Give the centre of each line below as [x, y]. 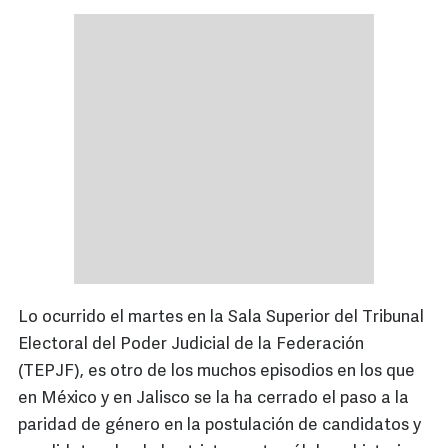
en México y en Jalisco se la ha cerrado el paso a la [213, 399]
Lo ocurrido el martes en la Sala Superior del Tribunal [221, 318]
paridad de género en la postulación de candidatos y [219, 426]
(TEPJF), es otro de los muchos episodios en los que [216, 372]
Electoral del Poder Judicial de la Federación [191, 345]
